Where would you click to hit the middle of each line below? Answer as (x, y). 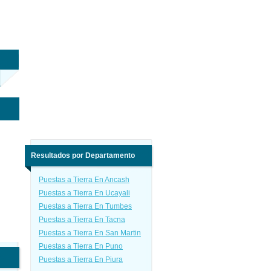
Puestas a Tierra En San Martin (90, 233)
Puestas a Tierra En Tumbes (85, 206)
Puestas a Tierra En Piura (81, 260)
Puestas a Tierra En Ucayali (84, 193)
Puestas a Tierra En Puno (81, 246)
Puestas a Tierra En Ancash (84, 180)
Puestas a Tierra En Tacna (82, 220)
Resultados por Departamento (83, 155)
